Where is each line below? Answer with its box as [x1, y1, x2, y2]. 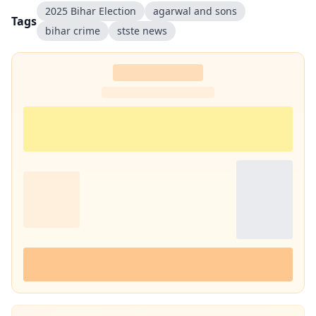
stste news [117, 24, 167, 37]
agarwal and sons [153, 4, 237, 18]
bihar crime [45, 24, 100, 37]
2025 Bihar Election [45, 4, 136, 18]
